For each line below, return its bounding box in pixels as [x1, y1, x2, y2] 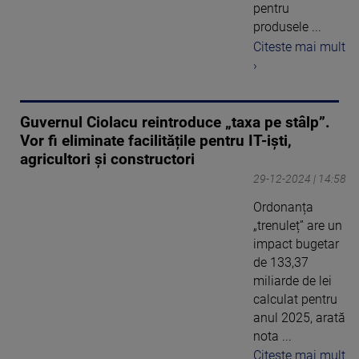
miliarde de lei [253, 272, 332, 288]
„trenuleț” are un [253, 217, 342, 233]
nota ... [253, 328, 292, 344]
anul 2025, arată [253, 309, 345, 325]
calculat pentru [253, 291, 337, 307]
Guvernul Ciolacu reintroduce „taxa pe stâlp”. [20, 113, 330, 131]
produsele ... [253, 19, 321, 34]
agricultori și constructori [20, 150, 195, 168]
